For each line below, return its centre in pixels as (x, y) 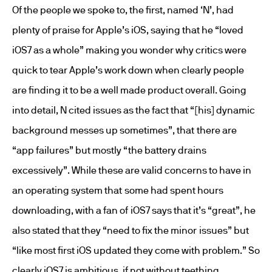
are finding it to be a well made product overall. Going (129, 90)
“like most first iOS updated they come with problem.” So (136, 250)
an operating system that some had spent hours (118, 190)
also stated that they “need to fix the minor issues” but (131, 230)
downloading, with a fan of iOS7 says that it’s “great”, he (134, 210)
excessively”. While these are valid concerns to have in (132, 170)
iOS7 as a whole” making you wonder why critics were (129, 50)
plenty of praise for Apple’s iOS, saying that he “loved (128, 30)
